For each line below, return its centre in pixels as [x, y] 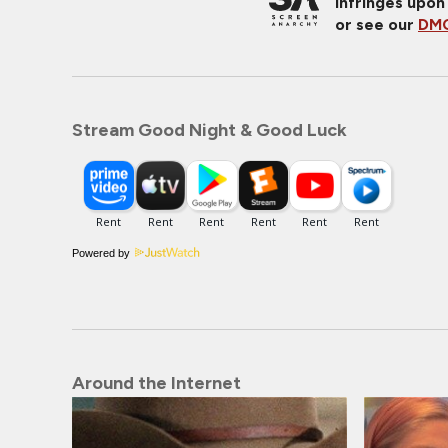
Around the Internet [156, 383]
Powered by [101, 253]
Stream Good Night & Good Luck [209, 130]
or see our [376, 24]
